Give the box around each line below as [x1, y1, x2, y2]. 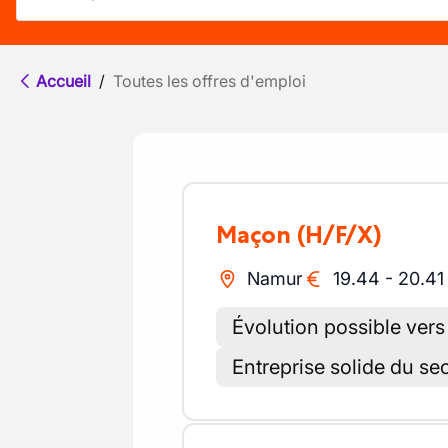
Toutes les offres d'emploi [113, 71, 306, 91]
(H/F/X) [297, 220, 382, 249]
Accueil [36, 71, 91, 91]
